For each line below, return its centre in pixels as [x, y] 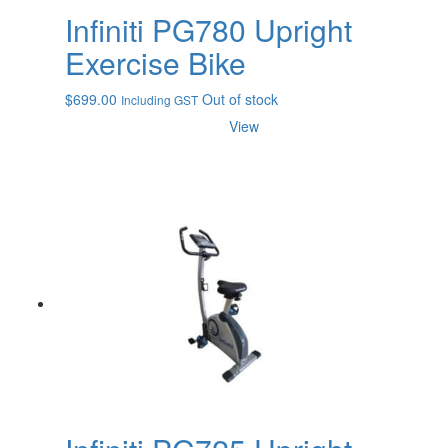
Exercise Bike [155, 63]
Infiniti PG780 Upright [208, 30]
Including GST [159, 100]
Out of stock [240, 99]
